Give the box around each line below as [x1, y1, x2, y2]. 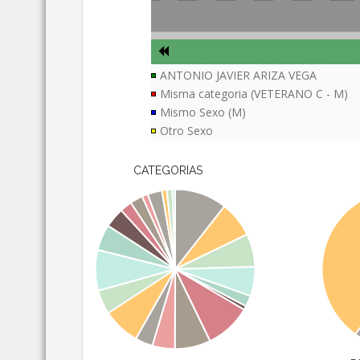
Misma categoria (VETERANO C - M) [160, 86, 349, 102]
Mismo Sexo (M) [160, 104, 247, 121]
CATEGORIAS [133, 164, 202, 178]
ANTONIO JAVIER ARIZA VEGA [160, 67, 317, 84]
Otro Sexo [160, 123, 214, 139]
